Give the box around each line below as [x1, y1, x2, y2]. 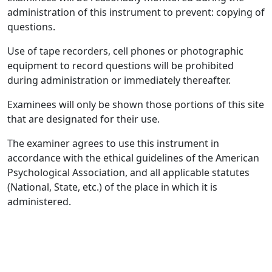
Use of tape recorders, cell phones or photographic [7, 44, 243, 58]
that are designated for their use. [7, 112, 160, 126]
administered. [7, 195, 71, 208]
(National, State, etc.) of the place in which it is [7, 180, 217, 194]
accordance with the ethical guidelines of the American [7, 151, 259, 165]
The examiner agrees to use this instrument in [7, 137, 219, 150]
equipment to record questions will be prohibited [7, 59, 234, 72]
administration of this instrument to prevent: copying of [7, 5, 265, 19]
